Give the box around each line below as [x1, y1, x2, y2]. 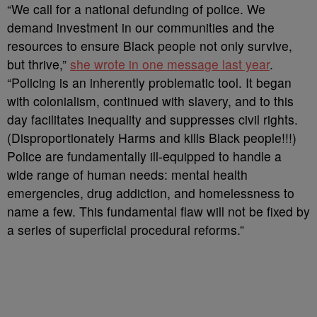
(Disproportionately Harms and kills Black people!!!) [7, 129, 296, 146]
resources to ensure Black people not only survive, [7, 37, 292, 54]
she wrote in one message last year [70, 55, 270, 73]
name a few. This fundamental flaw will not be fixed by [7, 202, 310, 220]
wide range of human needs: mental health [7, 166, 248, 183]
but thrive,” [7, 55, 70, 73]
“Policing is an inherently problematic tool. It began [7, 74, 292, 91]
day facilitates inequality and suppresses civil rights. [7, 110, 298, 128]
